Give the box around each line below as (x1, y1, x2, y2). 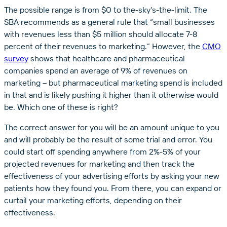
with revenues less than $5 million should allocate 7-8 (4, 28, 197, 39)
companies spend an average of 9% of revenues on (4, 65, 187, 75)
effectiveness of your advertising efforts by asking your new (4, 170, 219, 181)
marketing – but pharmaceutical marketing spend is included (4, 77, 222, 88)
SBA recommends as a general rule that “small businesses (4, 16, 215, 27)
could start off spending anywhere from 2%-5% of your (4, 146, 201, 157)
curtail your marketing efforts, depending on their (4, 195, 182, 205)
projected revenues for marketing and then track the (4, 158, 195, 169)
